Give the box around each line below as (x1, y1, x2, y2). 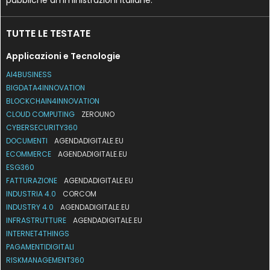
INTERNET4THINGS (6, 228, 70, 239)
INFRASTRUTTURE (6, 215, 69, 225)
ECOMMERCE (6, 148, 54, 159)
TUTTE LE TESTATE (6, 26, 91, 40)
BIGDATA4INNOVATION (6, 82, 86, 93)
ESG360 (6, 162, 35, 172)
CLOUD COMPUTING (6, 108, 77, 119)
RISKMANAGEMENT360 (6, 254, 85, 265)
